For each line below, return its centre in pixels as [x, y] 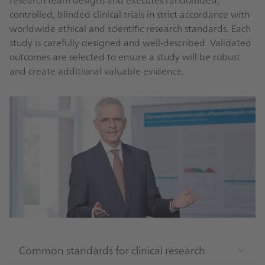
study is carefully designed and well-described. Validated [130, 42]
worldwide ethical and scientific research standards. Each [130, 28]
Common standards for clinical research [112, 250]
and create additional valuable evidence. [97, 70]
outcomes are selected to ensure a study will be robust [125, 56]
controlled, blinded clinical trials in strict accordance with [130, 13]
